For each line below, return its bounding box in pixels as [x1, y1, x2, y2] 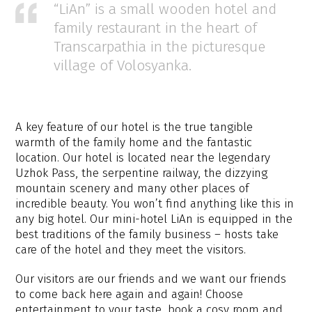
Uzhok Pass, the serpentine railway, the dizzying [15, 166, 268, 180]
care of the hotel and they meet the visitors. [15, 242, 247, 257]
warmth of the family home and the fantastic [15, 135, 253, 150]
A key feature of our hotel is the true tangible [15, 120, 253, 134]
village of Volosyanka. [54, 56, 192, 75]
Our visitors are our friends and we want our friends [15, 272, 287, 286]
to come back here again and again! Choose [15, 287, 244, 302]
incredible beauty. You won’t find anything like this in [15, 196, 295, 211]
